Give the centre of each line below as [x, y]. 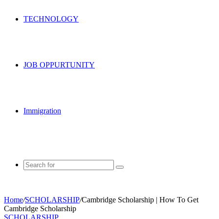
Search [129, 170]
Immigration [42, 111]
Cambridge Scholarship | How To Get [140, 200]
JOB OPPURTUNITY [59, 65]
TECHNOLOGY [51, 19]
